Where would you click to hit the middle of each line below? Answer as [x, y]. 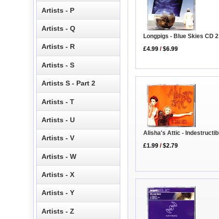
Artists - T [58, 101]
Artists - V [58, 138]
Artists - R [58, 47]
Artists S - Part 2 [69, 83]
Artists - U [58, 120]
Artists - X [58, 175]
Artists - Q [59, 29]
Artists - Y [58, 193]
